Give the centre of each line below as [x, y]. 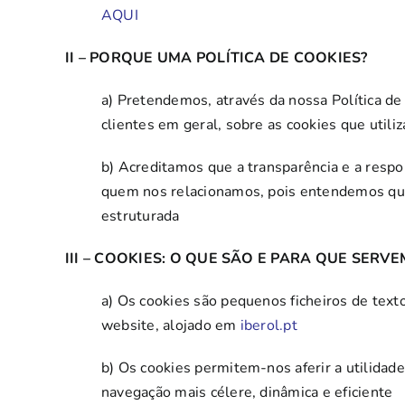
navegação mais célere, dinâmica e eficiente [247, 392]
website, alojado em [170, 325]
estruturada [140, 216]
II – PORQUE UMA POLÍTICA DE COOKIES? [216, 58]
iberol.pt [268, 325]
